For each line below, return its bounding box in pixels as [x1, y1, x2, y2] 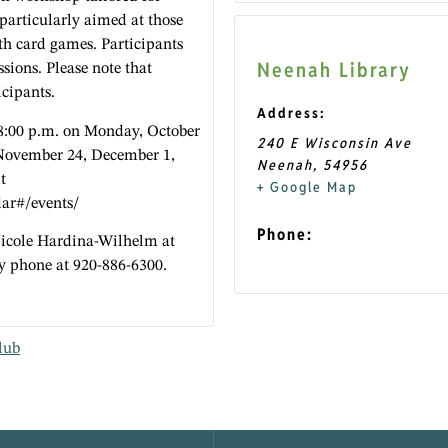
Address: [257, 103, 326, 122]
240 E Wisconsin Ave [257, 133, 412, 152]
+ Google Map [257, 177, 357, 196]
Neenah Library [257, 56, 411, 83]
